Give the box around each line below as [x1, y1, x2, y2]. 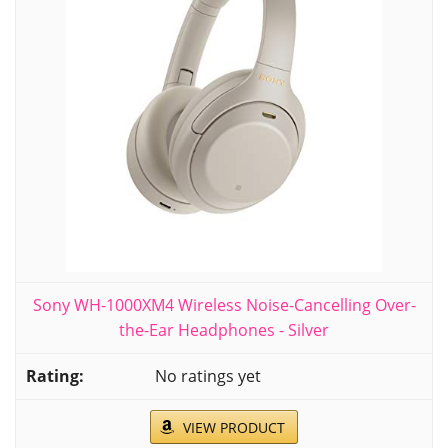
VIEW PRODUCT [183, 418, 285, 437]
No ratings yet [155, 365, 261, 387]
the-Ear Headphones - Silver [119, 319, 329, 341]
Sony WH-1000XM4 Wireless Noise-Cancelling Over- [32, 294, 416, 316]
